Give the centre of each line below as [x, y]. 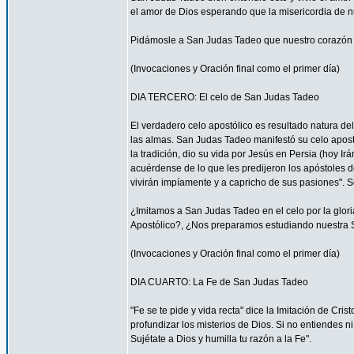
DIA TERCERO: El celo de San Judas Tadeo [225, 97]
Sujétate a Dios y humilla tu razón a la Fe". [221, 339]
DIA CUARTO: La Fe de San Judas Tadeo [219, 282]
